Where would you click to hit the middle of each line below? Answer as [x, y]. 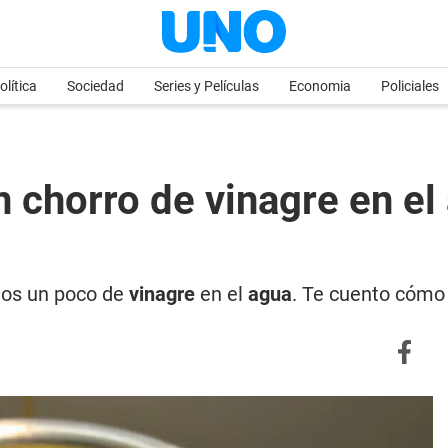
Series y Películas [206, 86]
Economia [320, 86]
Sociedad [95, 86]
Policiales [410, 86]
